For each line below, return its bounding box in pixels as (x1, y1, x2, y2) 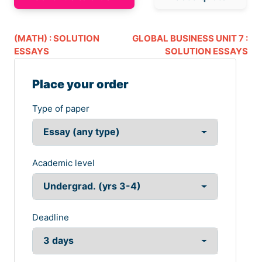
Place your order (32, 77, 129, 92)
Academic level (32, 157, 95, 169)
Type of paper (32, 103, 89, 115)
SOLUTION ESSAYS (165, 46, 248, 57)
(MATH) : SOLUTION (14, 33, 99, 44)
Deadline (32, 212, 69, 223)
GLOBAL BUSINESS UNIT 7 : (132, 33, 248, 44)
